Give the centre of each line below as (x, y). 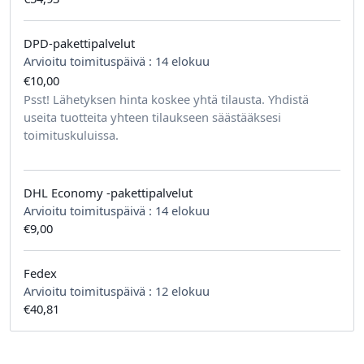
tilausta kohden (120, 80)
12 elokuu (182, 290)
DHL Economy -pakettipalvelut (108, 192)
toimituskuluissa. (71, 134)
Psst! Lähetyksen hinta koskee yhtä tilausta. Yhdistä (166, 99)
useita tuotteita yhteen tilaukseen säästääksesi (152, 117)
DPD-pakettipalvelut (79, 43)
